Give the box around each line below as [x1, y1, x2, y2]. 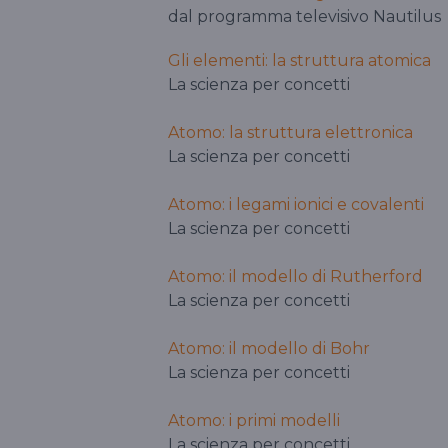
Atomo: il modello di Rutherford [168, 267, 423, 287]
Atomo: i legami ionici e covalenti [168, 195, 424, 215]
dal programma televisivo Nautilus [168, 7, 441, 27]
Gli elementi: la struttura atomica [168, 51, 431, 71]
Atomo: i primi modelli [168, 411, 340, 431]
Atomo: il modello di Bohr [168, 339, 370, 359]
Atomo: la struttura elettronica [168, 123, 413, 143]
